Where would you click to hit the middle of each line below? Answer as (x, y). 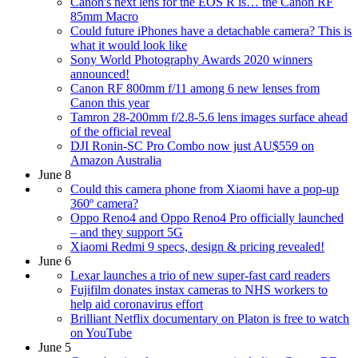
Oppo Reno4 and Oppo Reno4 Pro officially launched (207, 218)
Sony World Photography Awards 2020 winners (191, 60)
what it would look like (129, 46)
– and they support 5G (127, 233)
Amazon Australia (116, 161)
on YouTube (101, 333)
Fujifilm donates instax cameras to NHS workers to (199, 290)
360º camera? (104, 204)
